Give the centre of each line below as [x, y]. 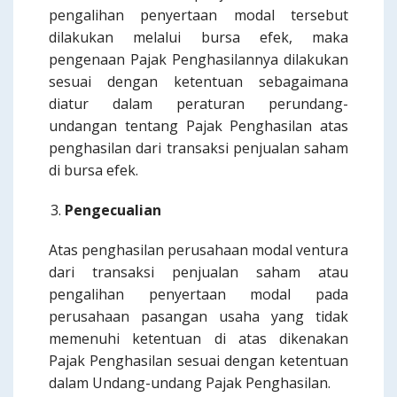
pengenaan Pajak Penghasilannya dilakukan [198, 59]
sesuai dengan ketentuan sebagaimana [198, 82]
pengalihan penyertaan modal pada [198, 294]
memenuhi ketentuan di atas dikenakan [198, 339]
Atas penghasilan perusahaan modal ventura [198, 250]
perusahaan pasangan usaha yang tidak [198, 316]
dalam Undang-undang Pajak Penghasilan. [190, 383]
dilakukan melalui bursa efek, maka [198, 37]
